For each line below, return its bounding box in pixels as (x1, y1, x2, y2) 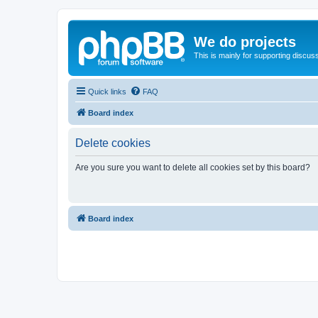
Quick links (88, 87, 126, 96)
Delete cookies (75, 136, 150, 149)
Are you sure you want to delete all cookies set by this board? (75, 162, 310, 172)
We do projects (194, 34, 296, 50)
